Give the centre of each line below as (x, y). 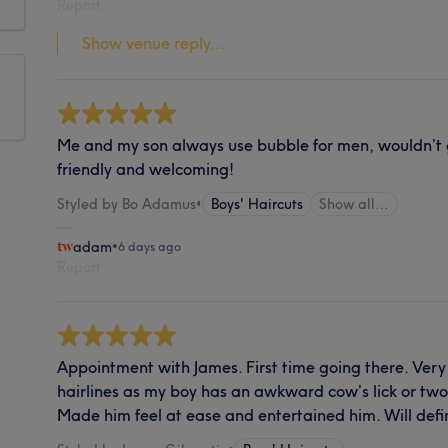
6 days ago (150, 246)
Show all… (354, 203)
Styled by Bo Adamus (127, 203)
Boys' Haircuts (257, 203)
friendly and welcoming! (146, 168)
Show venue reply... (154, 42)
